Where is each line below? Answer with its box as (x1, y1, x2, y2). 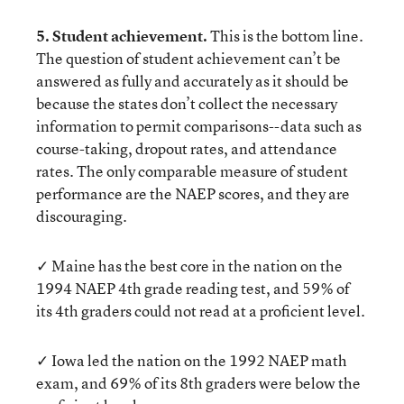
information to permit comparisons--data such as (36, 115, 362, 136)
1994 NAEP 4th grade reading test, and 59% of (36, 278, 350, 298)
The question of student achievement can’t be (36, 48, 341, 69)
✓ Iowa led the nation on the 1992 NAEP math (36, 350, 347, 371)
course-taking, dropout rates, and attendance (36, 138, 337, 159)
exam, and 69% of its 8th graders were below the (36, 372, 361, 393)
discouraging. (36, 206, 127, 226)
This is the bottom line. (207, 25, 363, 46)
